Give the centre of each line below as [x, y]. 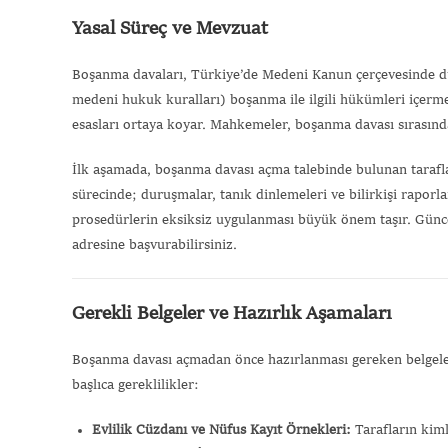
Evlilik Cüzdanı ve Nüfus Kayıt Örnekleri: [221, 429]
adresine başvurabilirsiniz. [154, 244]
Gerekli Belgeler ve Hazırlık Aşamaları [232, 313]
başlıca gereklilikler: [135, 384]
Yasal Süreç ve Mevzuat [170, 28]
